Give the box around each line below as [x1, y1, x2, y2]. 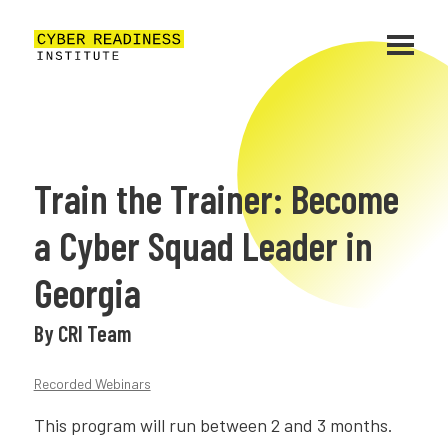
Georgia [33, 268, 141, 316]
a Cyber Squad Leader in [33, 221, 373, 269]
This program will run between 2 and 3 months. [33, 413, 393, 436]
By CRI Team [33, 320, 131, 346]
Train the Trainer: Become [33, 174, 399, 222]
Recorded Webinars [33, 375, 151, 392]
